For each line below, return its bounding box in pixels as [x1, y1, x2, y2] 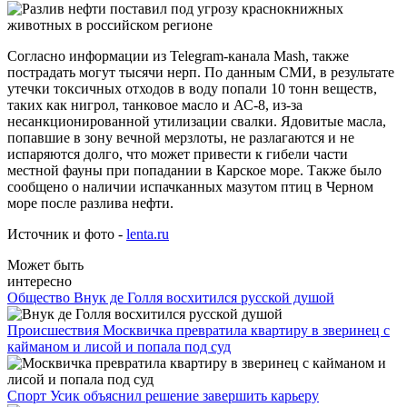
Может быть [7, 256, 84, 273]
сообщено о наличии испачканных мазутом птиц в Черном [7, 178, 373, 194]
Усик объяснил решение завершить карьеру [50, 387, 319, 403]
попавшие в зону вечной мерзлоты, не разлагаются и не [7, 129, 354, 145]
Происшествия [7, 322, 103, 338]
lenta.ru [126, 225, 169, 242]
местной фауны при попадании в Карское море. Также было [7, 162, 382, 178]
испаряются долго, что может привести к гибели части [7, 145, 348, 162]
